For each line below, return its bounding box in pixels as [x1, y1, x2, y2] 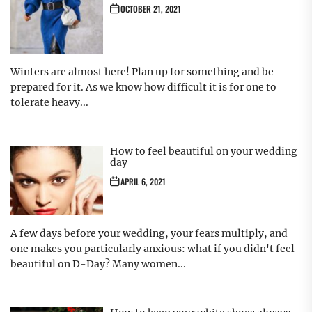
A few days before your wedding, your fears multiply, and [10, 227, 288, 240]
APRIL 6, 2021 [120, 175, 166, 188]
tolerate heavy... [10, 96, 88, 109]
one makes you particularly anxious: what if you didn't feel [10, 242, 295, 256]
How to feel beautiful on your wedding [109, 145, 297, 158]
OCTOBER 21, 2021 [120, 3, 181, 15]
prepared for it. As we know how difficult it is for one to [10, 81, 276, 94]
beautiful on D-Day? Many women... [10, 258, 186, 271]
